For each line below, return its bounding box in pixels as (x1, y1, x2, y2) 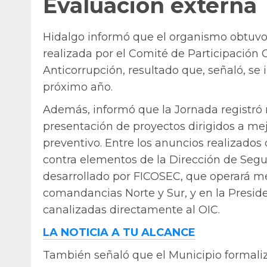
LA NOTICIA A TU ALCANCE (43, 226, 195, 240)
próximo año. (43, 80, 113, 94)
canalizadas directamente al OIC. (43, 203, 220, 217)
